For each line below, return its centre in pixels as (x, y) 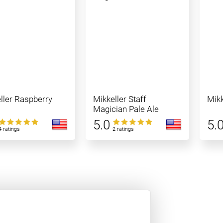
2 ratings (123, 129)
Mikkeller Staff (119, 99)
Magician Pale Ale (126, 109)
